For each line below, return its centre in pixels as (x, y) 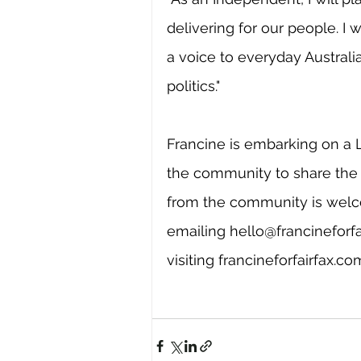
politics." (193, 86)
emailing (198, 231)
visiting (193, 260)
